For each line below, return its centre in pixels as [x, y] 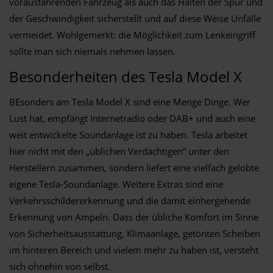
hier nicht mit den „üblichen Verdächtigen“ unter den [119, 151]
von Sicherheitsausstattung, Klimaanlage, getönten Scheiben [135, 233]
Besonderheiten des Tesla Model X [126, 76]
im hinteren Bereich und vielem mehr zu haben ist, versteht [134, 250]
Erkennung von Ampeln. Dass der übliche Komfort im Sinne [134, 217]
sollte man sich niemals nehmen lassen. [92, 51]
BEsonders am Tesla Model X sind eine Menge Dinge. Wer [130, 101]
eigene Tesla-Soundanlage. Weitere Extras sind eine [116, 184]
